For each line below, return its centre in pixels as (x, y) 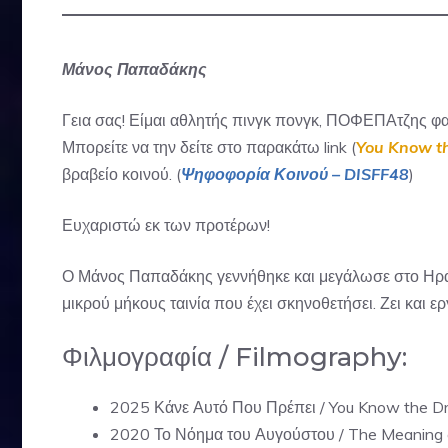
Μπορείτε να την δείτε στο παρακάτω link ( (209, 147)
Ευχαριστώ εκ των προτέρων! (166, 225)
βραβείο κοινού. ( (121, 174)
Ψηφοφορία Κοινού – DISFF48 (295, 174)
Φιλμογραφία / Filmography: (234, 357)
